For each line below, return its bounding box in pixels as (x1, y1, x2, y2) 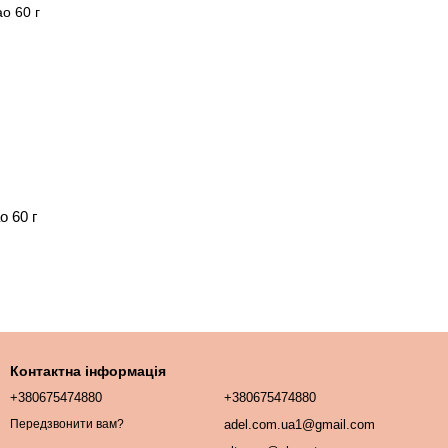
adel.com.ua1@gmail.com (224, 417, 375, 432)
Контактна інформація (10, 363, 166, 379)
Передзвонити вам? (10, 417, 124, 432)
